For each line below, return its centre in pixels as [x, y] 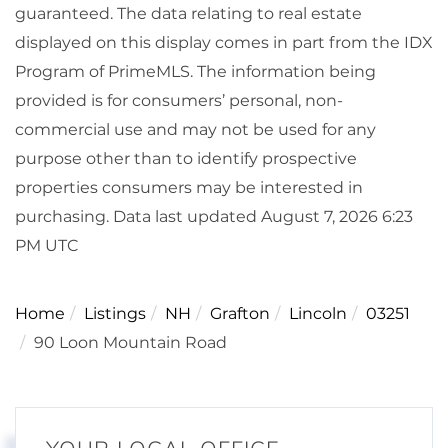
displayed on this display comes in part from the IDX [224, 43]
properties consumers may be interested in [189, 188]
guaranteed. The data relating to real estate [188, 14]
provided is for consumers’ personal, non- [179, 101]
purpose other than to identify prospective [186, 159]
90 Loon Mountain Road [130, 343]
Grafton [240, 314]
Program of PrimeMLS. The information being [195, 72]
